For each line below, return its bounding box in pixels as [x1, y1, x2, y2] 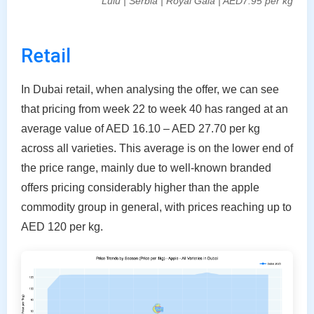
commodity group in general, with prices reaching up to [21, 200, 292, 213]
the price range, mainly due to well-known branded [21, 161, 271, 174]
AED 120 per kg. [21, 220, 103, 233]
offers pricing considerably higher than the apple [21, 181, 259, 193]
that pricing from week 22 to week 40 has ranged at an [21, 102, 288, 115]
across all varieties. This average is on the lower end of [21, 142, 293, 154]
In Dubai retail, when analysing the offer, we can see [21, 83, 279, 95]
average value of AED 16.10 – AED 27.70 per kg [21, 122, 260, 135]
